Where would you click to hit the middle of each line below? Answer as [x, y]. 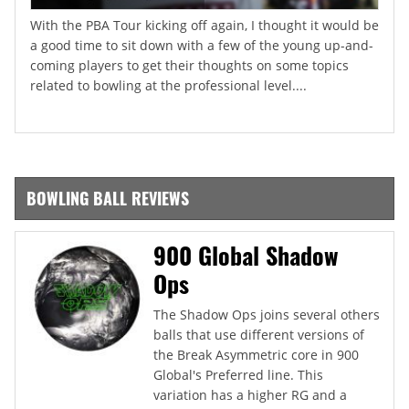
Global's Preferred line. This [238, 374]
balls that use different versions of [259, 334]
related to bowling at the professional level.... [168, 85]
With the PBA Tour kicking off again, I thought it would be [204, 25]
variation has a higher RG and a [250, 394]
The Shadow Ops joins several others [267, 314]
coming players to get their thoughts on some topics [189, 65]
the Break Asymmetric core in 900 [256, 354]
